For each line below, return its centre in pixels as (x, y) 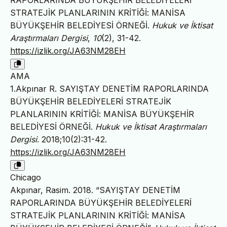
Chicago (26, 178)
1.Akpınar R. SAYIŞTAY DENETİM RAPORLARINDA (109, 89)
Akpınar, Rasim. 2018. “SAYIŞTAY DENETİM (95, 190)
